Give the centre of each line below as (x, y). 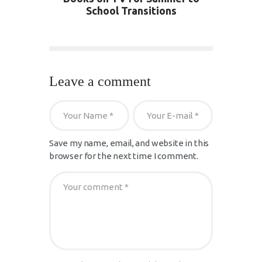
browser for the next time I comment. (124, 156)
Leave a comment (100, 81)
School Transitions (131, 11)
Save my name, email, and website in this (129, 143)
